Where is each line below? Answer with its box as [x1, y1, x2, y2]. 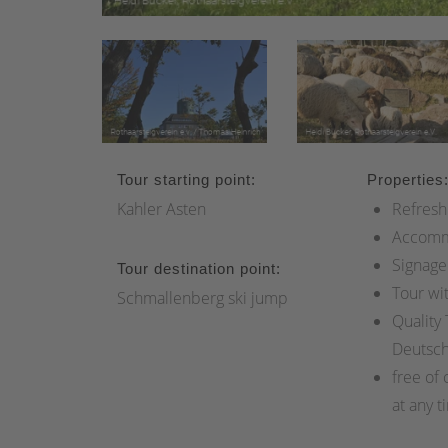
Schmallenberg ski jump [117, 286, 288, 309]
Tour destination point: [117, 259, 281, 277]
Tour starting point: [117, 170, 256, 188]
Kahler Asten [117, 197, 206, 220]
